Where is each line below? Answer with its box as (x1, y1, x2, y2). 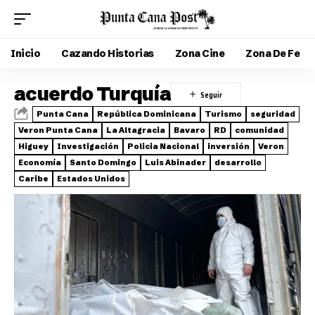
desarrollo (214, 157, 262, 167)
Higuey (18, 141, 49, 151)
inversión (207, 141, 250, 151)
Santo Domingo (70, 157, 136, 167)
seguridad (250, 108, 295, 119)
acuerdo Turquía (14, 82, 171, 105)
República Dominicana (97, 108, 196, 119)
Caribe (18, 173, 49, 184)
